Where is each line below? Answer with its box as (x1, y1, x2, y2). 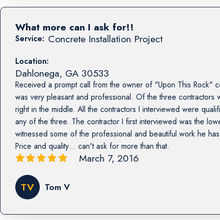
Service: (15, 33, 44, 45)
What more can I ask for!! (15, 20, 134, 34)
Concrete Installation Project (48, 32, 163, 46)
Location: (15, 55, 49, 67)
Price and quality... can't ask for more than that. (15, 140, 169, 152)
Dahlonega (15, 66, 59, 80)
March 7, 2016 (79, 151, 139, 165)
